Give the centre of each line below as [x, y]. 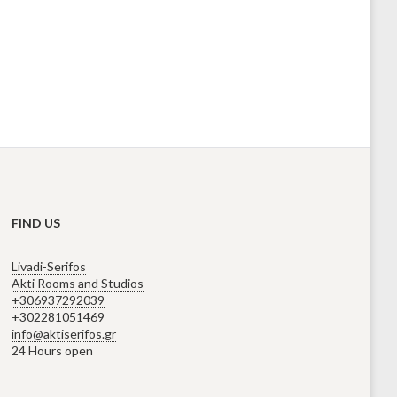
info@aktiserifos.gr [64, 334]
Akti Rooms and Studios [78, 284]
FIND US [36, 223]
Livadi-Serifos [49, 267]
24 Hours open [53, 351]
